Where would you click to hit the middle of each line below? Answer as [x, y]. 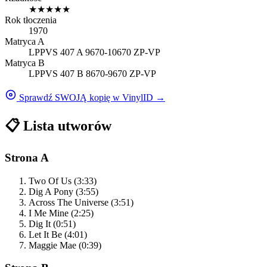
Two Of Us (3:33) [63, 181]
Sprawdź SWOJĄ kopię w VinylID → [92, 98]
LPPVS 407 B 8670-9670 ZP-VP [92, 74]
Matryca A [25, 42]
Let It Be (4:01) [58, 234]
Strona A [27, 157]
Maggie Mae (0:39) [65, 245]
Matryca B [25, 63]
